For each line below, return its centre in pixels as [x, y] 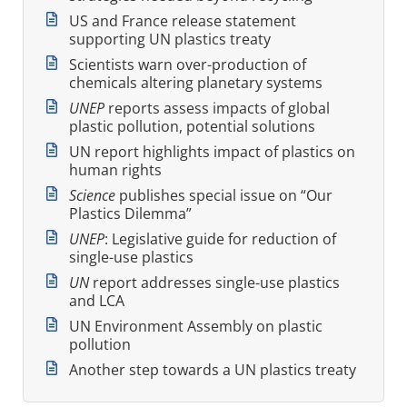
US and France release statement [183, 20]
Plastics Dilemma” [130, 213]
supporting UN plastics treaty [170, 39]
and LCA [97, 300]
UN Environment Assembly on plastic [196, 326]
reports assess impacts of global [217, 108]
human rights [115, 169]
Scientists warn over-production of [188, 64]
